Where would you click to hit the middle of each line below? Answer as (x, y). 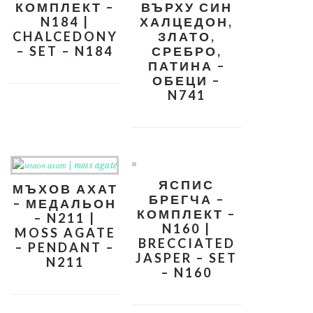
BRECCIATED (187, 243)
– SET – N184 (65, 51)
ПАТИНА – (187, 66)
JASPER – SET (187, 258)
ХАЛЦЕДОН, (187, 22)
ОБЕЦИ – (187, 81)
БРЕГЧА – (187, 199)
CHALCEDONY (65, 37)
